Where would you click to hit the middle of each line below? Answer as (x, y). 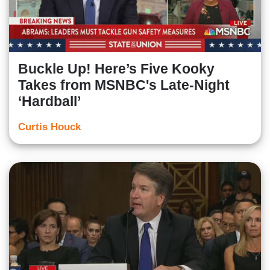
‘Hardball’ (49, 102)
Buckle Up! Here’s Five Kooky (116, 69)
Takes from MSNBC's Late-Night (124, 85)
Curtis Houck (49, 127)
